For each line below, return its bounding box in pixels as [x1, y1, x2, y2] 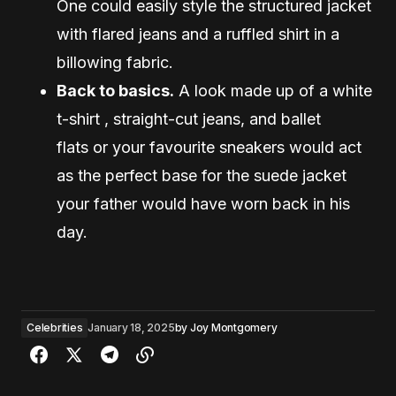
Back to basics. [57, 80, 174, 100]
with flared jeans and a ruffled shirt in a [57, 24, 339, 43]
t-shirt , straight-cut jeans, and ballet [57, 109, 321, 128]
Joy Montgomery [189, 320, 278, 334]
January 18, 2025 [88, 320, 175, 334]
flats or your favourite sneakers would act [57, 137, 362, 156]
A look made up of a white [174, 80, 372, 100]
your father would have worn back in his [57, 194, 350, 213]
